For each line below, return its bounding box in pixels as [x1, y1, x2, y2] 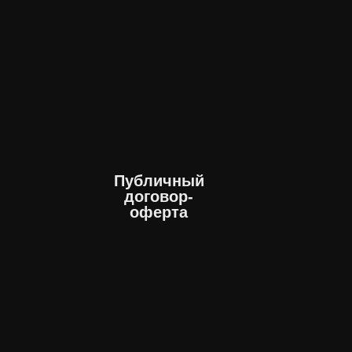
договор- [124, 188, 193, 205]
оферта [130, 203, 188, 221]
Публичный [113, 172, 204, 189]
